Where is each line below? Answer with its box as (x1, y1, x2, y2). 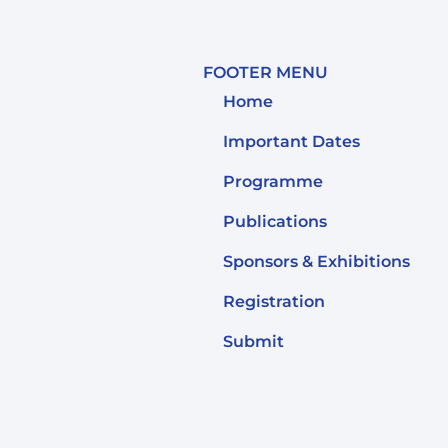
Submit (223, 332, 285, 352)
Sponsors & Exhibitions (223, 252, 411, 272)
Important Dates (223, 132, 361, 152)
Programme (223, 172, 324, 192)
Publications (223, 212, 328, 232)
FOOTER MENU (203, 63, 329, 83)
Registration (223, 292, 326, 312)
